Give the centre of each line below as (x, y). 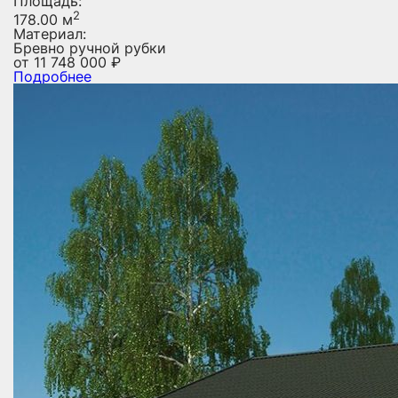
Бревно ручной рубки (90, 48)
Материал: (50, 34)
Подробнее (52, 77)
